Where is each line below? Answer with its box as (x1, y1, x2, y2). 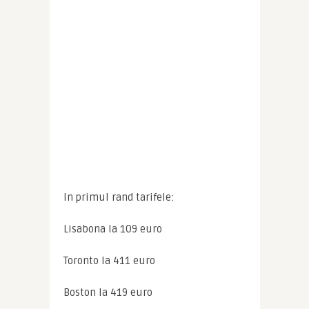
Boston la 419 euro (63, 286, 152, 299)
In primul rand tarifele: (63, 191, 175, 203)
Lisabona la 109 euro (63, 223, 162, 235)
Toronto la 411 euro (63, 255, 155, 267)
